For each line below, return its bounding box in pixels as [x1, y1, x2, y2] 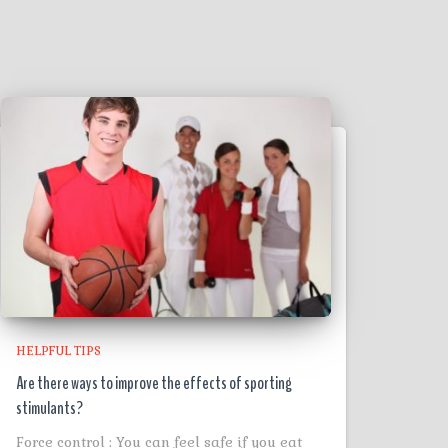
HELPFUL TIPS [16, 343, 101, 359]
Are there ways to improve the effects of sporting [16, 371, 292, 395]
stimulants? [16, 396, 83, 420]
